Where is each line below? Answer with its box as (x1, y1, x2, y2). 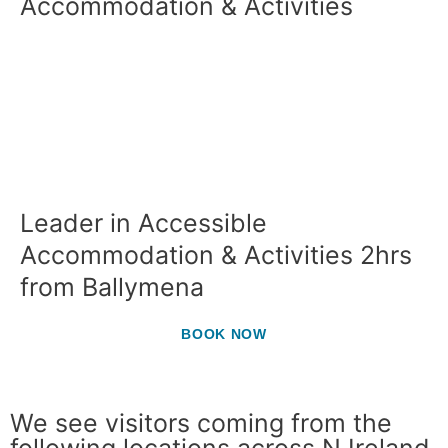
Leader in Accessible (20, 207, 267, 238)
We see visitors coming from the (10, 408, 392, 439)
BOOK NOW (181, 327, 267, 343)
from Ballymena (20, 271, 204, 302)
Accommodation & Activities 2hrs (20, 239, 412, 270)
